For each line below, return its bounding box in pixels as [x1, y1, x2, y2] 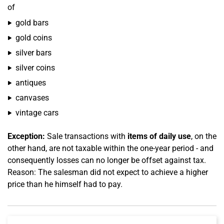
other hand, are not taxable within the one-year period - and [7, 143, 213, 153]
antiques [15, 78, 46, 87]
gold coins [15, 33, 52, 42]
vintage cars [15, 108, 58, 117]
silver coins [15, 63, 55, 72]
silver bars [15, 48, 51, 57]
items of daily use [127, 131, 191, 141]
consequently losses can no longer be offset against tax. [7, 155, 206, 165]
